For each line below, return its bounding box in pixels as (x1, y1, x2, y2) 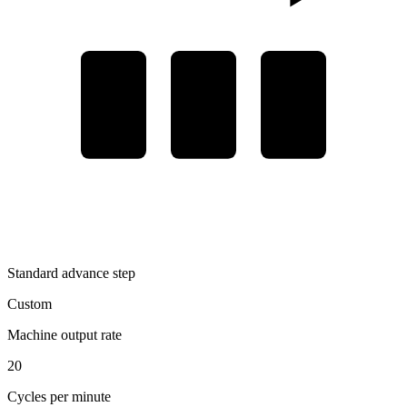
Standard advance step (7, 264, 135, 281)
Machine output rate (7, 326, 122, 342)
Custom (7, 295, 52, 312)
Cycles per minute (7, 388, 111, 404)
